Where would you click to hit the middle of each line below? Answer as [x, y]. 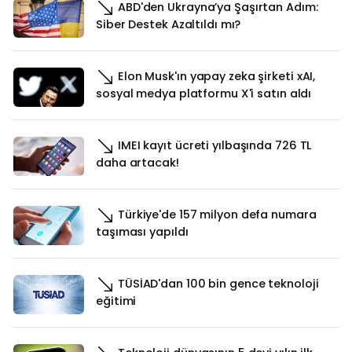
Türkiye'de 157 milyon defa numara [216, 214]
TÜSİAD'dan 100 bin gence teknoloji [217, 283]
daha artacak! [137, 162]
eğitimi [116, 301]
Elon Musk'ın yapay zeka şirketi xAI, [215, 76]
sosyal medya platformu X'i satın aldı [204, 93]
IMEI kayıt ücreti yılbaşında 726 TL [213, 145]
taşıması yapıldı [142, 231]
